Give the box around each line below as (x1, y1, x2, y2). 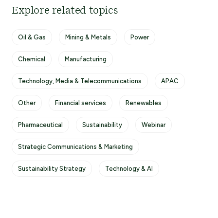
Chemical (18, 55, 45, 63)
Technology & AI (105, 165, 153, 172)
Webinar (142, 121, 165, 128)
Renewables (126, 99, 162, 107)
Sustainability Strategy (18, 165, 86, 172)
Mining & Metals (65, 34, 111, 41)
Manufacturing (65, 55, 107, 63)
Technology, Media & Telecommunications (18, 77, 142, 85)
